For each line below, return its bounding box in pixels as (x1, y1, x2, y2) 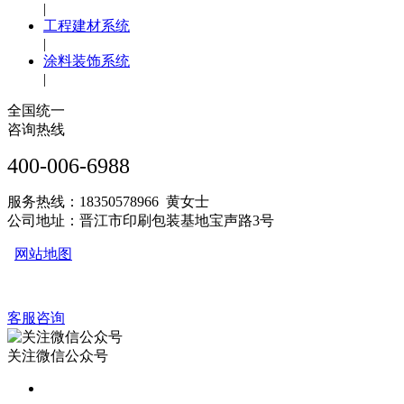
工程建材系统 (43, 18, 130, 34)
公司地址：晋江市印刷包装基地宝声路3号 (7, 213, 274, 229)
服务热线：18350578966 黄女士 (7, 194, 209, 210)
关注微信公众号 (7, 348, 108, 364)
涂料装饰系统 (43, 53, 130, 69)
